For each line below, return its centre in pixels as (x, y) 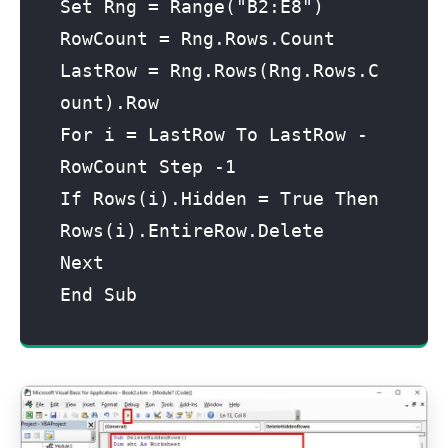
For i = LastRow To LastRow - (214, 135)
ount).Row (109, 103)
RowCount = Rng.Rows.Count (197, 39)
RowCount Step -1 (148, 167)
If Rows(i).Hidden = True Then (219, 199)
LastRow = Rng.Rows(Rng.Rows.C (219, 71)
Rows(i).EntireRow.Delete (192, 231)
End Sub (98, 295)
